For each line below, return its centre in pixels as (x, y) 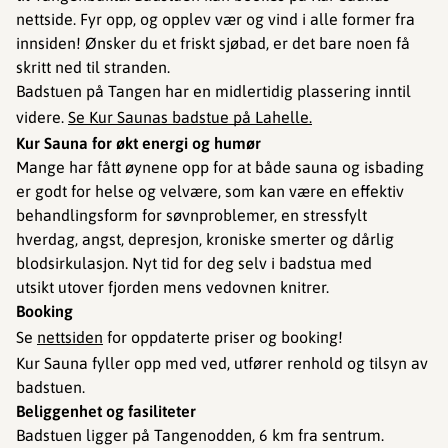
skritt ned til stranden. (93, 67)
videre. (42, 117)
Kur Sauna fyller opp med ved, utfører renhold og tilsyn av (222, 363)
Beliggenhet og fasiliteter (106, 411)
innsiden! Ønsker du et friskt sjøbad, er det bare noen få (213, 43)
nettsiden (70, 337)
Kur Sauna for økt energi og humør (138, 143)
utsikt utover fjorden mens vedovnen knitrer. (174, 287)
